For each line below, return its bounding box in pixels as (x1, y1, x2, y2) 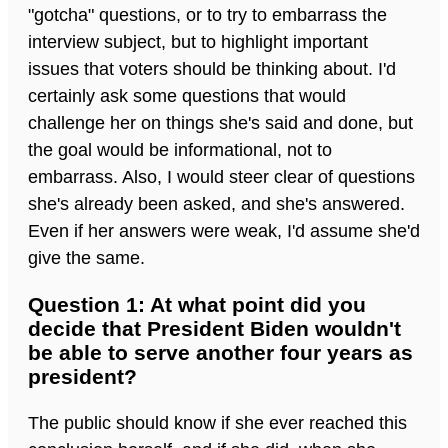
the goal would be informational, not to (28, 139, 332, 160)
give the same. (28, 247, 145, 268)
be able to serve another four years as (28, 340, 413, 364)
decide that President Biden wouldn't (28, 316, 401, 340)
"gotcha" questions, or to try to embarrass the (28, 4, 387, 25)
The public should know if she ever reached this (28, 412, 407, 433)
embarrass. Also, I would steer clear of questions (28, 166, 415, 187)
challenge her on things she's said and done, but (28, 112, 413, 133)
